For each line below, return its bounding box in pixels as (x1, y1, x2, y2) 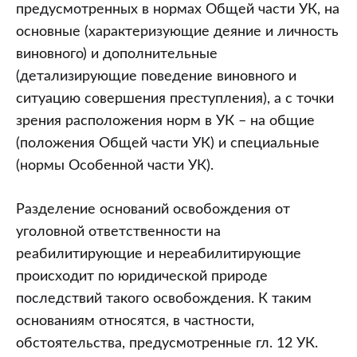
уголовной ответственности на (16, 224, 221, 239)
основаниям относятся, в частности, (16, 313, 254, 328)
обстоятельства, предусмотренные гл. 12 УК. (16, 335, 318, 351)
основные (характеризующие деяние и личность (16, 24, 339, 39)
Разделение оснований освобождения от (16, 202, 290, 217)
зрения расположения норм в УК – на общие (16, 113, 315, 128)
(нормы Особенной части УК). (16, 158, 214, 173)
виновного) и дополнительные (16, 46, 218, 61)
